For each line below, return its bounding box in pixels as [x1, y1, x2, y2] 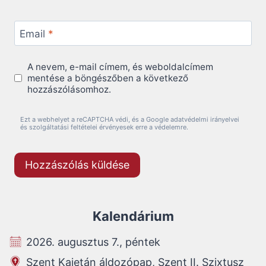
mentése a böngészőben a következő [27, 72, 189, 84]
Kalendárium [92, 208, 174, 224]
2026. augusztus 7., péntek [26, 236, 160, 249]
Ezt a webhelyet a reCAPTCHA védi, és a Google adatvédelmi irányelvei [20, 115, 239, 124]
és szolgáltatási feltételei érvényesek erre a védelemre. [20, 123, 188, 132]
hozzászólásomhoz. [27, 83, 112, 95]
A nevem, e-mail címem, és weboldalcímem [27, 61, 214, 72]
